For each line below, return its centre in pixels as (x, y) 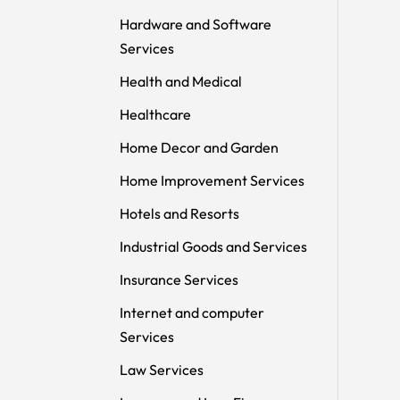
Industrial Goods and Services (214, 246)
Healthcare (156, 114)
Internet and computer (192, 312)
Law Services (162, 369)
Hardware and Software (196, 24)
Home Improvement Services (212, 180)
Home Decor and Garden (200, 147)
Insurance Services (179, 279)
